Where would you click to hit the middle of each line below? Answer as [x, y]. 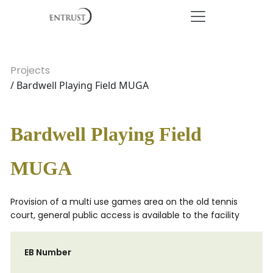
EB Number [48, 252]
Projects [30, 70]
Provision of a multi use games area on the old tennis [124, 202]
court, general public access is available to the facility [125, 215]
